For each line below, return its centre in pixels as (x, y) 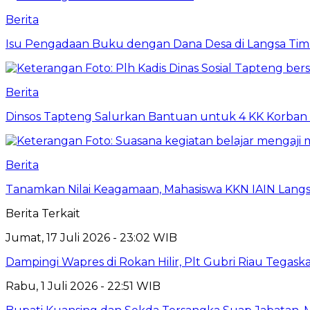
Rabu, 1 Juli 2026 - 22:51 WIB (83, 286)
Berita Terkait (43, 213)
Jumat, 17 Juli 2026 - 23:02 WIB (91, 237)
